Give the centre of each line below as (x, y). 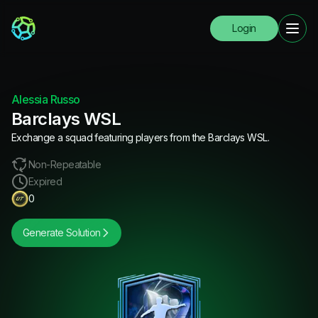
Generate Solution (62, 232)
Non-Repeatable (65, 164)
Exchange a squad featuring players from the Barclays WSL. (141, 137)
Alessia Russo (46, 99)
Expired (45, 181)
